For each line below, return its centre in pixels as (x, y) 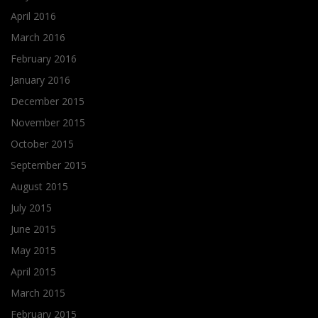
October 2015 (42, 144)
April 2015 (33, 272)
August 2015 (39, 187)
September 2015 (49, 165)
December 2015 (48, 102)
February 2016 (44, 59)
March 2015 (38, 293)
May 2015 (33, 251)
